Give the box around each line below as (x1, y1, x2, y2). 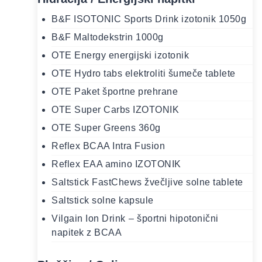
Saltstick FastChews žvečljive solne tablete (51, 177, 243, 188)
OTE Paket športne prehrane (51, 87, 178, 97)
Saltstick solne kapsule (51, 195, 154, 206)
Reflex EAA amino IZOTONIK (51, 159, 181, 170)
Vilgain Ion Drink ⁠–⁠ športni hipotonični (51, 213, 219, 224)
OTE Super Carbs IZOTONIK (51, 105, 179, 115)
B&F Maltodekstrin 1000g (51, 32, 164, 43)
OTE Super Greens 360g (51, 123, 161, 133)
